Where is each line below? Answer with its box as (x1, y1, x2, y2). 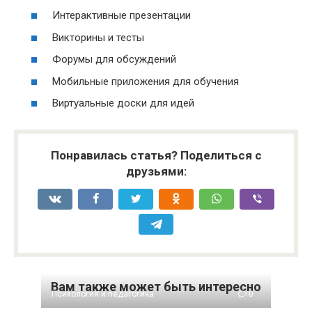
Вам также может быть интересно (51, 279, 261, 294)
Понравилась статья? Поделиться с (50, 148, 262, 162)
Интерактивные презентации (52, 9, 191, 22)
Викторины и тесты (52, 31, 144, 44)
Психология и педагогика (52, 289, 154, 299)
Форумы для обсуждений (52, 53, 176, 65)
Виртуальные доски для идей (52, 97, 194, 109)
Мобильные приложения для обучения (52, 75, 239, 88)
